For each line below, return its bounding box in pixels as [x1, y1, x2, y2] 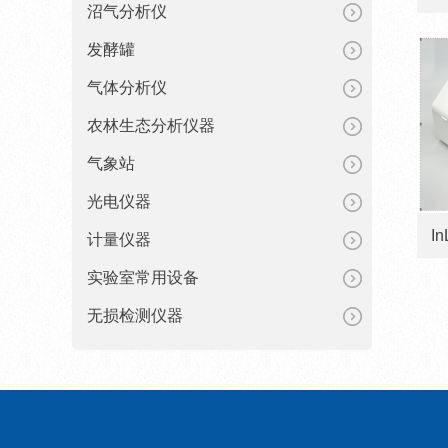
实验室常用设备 [87, 269, 199, 286]
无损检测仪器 [87, 307, 183, 324]
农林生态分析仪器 [87, 117, 215, 134]
